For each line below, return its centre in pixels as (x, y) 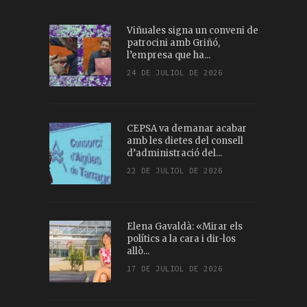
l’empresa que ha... (168, 55)
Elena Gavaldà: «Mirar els (184, 226)
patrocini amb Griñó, (173, 43)
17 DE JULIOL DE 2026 (174, 269)
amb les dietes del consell (185, 141)
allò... (138, 251)
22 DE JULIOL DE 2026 (174, 171)
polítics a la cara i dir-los (181, 239)
